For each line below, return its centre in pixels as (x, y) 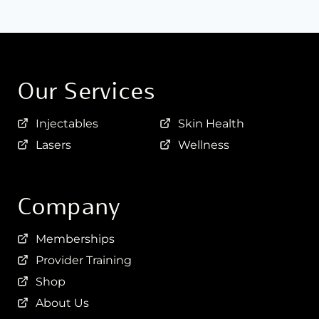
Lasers (53, 145)
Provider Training (84, 260)
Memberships (75, 239)
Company (69, 206)
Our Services (87, 90)
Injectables (67, 123)
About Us (62, 303)
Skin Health (211, 123)
